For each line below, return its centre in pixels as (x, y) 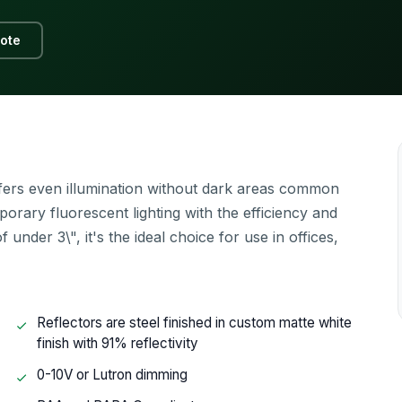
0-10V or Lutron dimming (113, 375)
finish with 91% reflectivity (118, 343)
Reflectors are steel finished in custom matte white (195, 323)
